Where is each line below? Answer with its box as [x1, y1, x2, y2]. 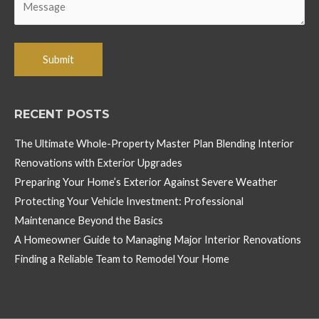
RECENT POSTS [14, 107, 110, 121]
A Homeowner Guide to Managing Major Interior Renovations [14, 234, 301, 246]
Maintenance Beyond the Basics [14, 214, 163, 227]
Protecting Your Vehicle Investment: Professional [14, 195, 244, 208]
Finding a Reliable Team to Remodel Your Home [14, 253, 229, 266]
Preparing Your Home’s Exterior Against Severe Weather [14, 176, 278, 189]
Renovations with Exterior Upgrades [14, 157, 182, 169]
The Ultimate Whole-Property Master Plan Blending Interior [14, 137, 294, 150]
